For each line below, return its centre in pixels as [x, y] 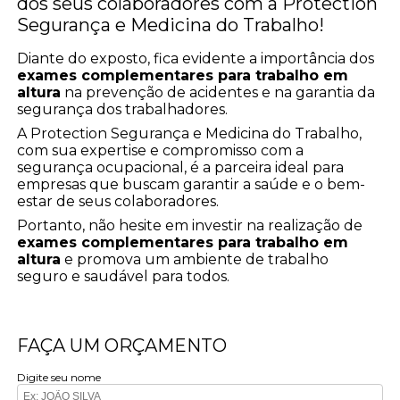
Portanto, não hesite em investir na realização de [190, 225]
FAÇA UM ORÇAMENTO [122, 345]
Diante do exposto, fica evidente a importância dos [196, 58]
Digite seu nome [59, 377]
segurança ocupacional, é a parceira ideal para [181, 167]
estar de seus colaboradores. [118, 201]
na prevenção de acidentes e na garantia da [218, 92]
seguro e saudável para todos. [124, 276]
